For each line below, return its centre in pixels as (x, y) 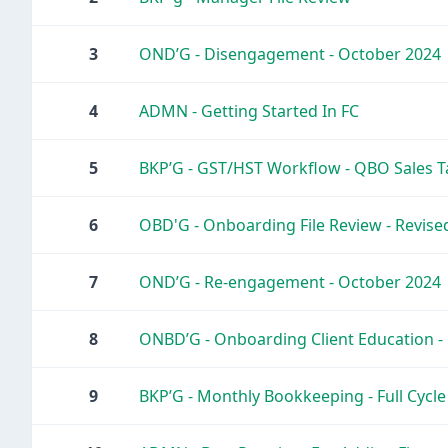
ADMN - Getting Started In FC (249, 111)
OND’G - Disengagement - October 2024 (290, 54)
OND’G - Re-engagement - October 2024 (290, 282)
